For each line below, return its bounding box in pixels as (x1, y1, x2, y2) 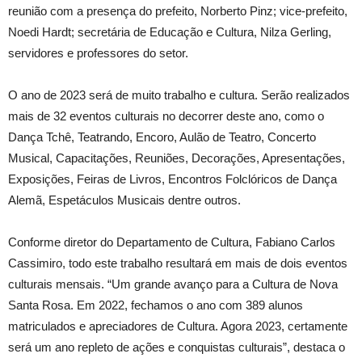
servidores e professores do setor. (8, 46, 188, 61)
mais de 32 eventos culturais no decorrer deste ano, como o (8, 109, 324, 124)
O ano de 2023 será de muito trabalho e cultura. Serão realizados (8, 88, 350, 103)
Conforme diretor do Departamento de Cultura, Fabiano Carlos (8, 235, 335, 250)
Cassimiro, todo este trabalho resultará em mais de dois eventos (8, 256, 347, 271)
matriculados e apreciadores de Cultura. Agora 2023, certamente (8, 319, 347, 334)
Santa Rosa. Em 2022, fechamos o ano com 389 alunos (8, 298, 303, 313)
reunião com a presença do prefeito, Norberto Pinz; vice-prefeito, (8, 4, 347, 19)
